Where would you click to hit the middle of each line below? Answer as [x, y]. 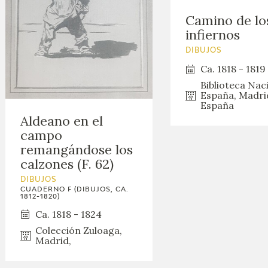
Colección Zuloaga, [79, 230]
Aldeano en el [62, 121]
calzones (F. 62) [67, 164]
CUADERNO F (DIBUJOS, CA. [75, 189]
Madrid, [54, 240]
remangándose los [77, 149]
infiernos [212, 35]
